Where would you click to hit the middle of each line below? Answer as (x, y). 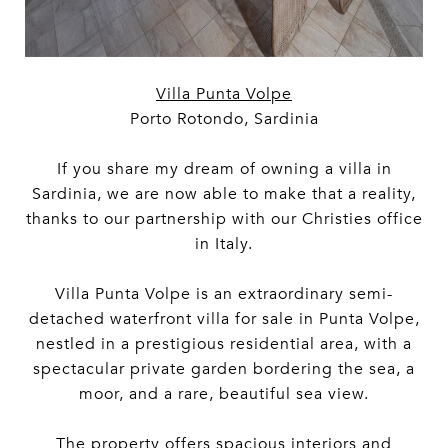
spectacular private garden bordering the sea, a (224, 369)
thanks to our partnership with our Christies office (224, 219)
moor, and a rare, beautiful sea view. (224, 394)
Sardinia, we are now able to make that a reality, (224, 194)
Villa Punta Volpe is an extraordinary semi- (224, 294)
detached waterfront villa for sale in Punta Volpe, (224, 319)
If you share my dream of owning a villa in (224, 169)
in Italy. (224, 244)
